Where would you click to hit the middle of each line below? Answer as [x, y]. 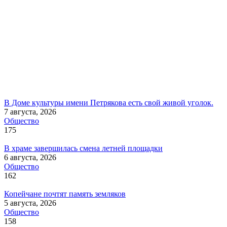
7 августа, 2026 [30, 112]
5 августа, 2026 [30, 203]
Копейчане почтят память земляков [65, 194]
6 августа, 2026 [30, 158]
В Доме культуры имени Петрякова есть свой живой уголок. [109, 103]
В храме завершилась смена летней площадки [83, 148]
